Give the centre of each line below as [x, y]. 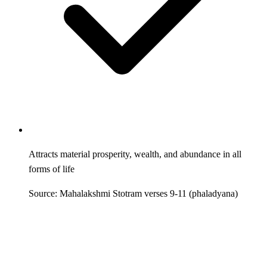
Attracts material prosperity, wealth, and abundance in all [135, 154]
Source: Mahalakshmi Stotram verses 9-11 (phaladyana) [133, 193]
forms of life [52, 169]
